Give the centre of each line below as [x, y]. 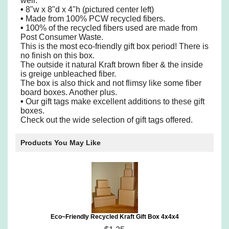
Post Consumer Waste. [62, 37]
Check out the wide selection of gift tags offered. [107, 120]
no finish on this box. [58, 55]
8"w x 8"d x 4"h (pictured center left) [89, 9]
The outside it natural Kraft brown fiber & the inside [112, 65]
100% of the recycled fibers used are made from [110, 28]
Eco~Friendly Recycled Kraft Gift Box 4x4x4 [114, 217]
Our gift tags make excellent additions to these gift [114, 101]
